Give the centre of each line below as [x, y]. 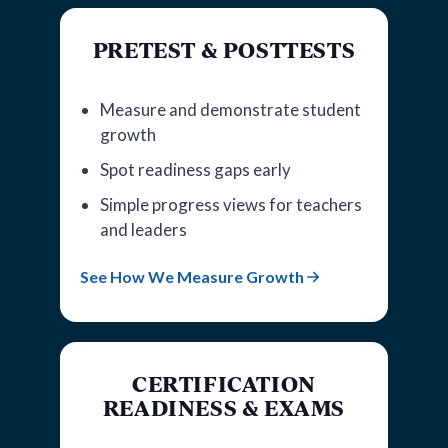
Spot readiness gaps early [195, 169]
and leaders [143, 229]
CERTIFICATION [224, 383]
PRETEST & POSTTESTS [224, 49]
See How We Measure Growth [192, 276]
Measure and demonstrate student [230, 109]
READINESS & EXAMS [224, 407]
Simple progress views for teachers [231, 204]
